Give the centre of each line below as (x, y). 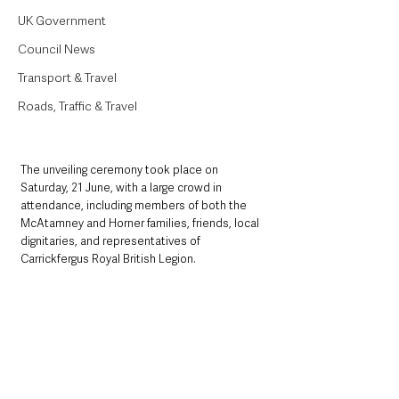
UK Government (62, 20)
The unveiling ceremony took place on (121, 169)
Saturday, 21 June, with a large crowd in (122, 187)
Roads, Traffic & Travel (77, 106)
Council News (57, 49)
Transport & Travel (67, 77)
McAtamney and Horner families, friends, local (141, 223)
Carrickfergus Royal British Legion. (110, 258)
